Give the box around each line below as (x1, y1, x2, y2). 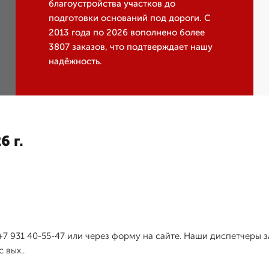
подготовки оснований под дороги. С (49, 13, 211, 24)
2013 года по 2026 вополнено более (49, 27, 205, 38)
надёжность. (49, 56, 103, 67)
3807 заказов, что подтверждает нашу (49, 41, 213, 53)
